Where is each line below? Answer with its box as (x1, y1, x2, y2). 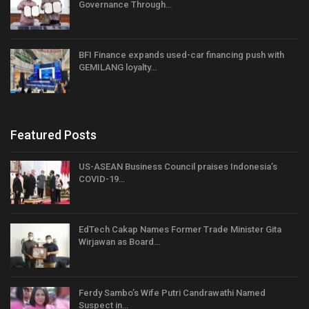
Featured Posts (10, 127, 97, 142)
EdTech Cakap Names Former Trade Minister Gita (79, 224, 281, 235)
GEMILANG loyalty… (79, 62, 157, 73)
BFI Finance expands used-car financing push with (79, 50, 284, 61)
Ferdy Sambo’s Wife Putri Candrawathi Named (79, 287, 266, 298)
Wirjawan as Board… (79, 237, 160, 248)
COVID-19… (79, 173, 125, 184)
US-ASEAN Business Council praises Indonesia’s (79, 161, 277, 172)
